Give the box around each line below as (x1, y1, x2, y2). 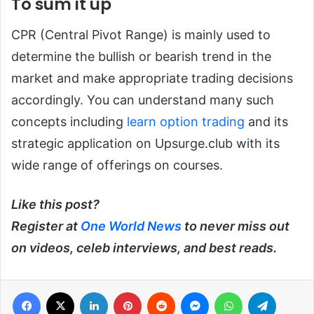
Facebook (40, 285, 83, 297)
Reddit (175, 285, 203, 297)
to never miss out (182, 218, 289, 233)
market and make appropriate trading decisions (11, 70, 293, 86)
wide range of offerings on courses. (11, 157, 226, 172)
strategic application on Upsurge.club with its (11, 135, 280, 151)
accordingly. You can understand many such (11, 92, 274, 107)
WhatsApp (242, 285, 287, 297)
